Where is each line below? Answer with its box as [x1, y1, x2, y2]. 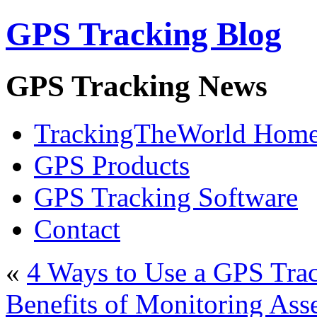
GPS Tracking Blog [6, 16, 282, 53]
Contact [34, 213, 120, 244]
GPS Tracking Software [34, 181, 298, 212]
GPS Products [34, 149, 190, 180]
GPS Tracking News [6, 69, 267, 103]
